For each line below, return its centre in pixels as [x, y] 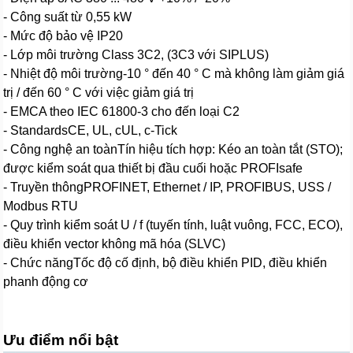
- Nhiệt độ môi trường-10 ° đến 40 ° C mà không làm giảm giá [174, 73]
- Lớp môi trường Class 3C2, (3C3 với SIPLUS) [136, 54]
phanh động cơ [46, 281]
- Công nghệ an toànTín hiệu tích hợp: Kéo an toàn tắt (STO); [173, 149]
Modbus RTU [41, 206]
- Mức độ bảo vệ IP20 [63, 35]
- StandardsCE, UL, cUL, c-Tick [91, 130]
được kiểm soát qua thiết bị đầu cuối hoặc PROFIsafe [153, 168]
